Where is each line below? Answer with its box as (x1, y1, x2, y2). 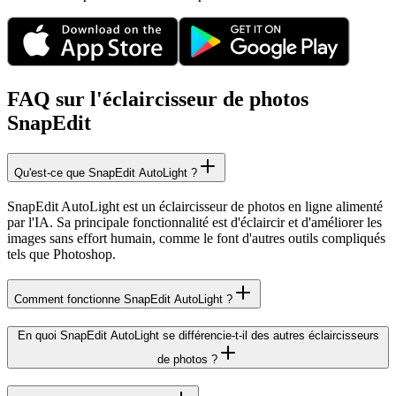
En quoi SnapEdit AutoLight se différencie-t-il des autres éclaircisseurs (17, 329, 379, 343)
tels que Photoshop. (7, 247, 116, 262)
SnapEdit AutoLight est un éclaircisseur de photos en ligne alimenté (7, 199, 383, 214)
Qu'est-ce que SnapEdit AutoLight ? (14, 166, 197, 180)
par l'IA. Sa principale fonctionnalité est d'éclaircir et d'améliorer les (7, 215, 382, 230)
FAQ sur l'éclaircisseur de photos (7, 88, 308, 111)
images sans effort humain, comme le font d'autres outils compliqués (7, 231, 385, 246)
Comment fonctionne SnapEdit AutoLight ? (14, 292, 232, 306)
